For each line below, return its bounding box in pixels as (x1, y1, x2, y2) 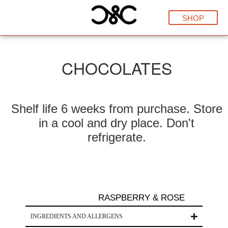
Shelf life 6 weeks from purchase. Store (11, 102, 222, 116)
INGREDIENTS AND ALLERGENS (31, 213, 123, 220)
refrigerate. (87, 130, 146, 144)
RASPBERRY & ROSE (98, 193, 185, 203)
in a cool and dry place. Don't (39, 116, 194, 130)
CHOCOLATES (61, 56, 172, 79)
